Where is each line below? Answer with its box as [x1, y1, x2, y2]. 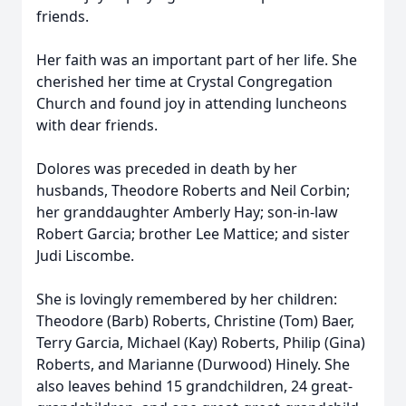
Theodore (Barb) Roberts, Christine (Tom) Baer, [36, 311, 354, 331]
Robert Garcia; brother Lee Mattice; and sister [36, 224, 350, 244]
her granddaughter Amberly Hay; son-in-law [36, 202, 338, 222]
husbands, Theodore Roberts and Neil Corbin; [36, 180, 350, 200]
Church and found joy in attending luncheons [36, 93, 347, 113]
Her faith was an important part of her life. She [36, 50, 357, 70]
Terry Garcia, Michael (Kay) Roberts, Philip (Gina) [36, 333, 365, 353]
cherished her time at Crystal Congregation [36, 72, 333, 92]
